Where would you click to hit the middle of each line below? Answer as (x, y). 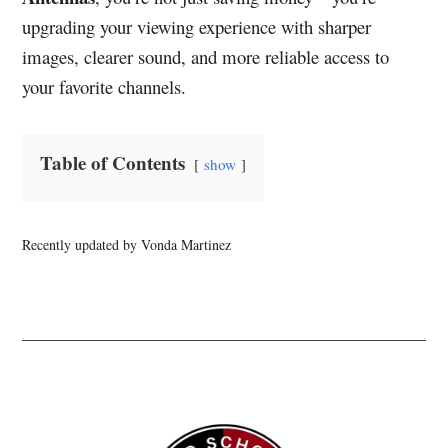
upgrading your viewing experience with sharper (197, 26)
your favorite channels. (104, 86)
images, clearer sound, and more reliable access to (206, 56)
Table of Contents (115, 162)
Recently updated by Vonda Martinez (127, 244)
